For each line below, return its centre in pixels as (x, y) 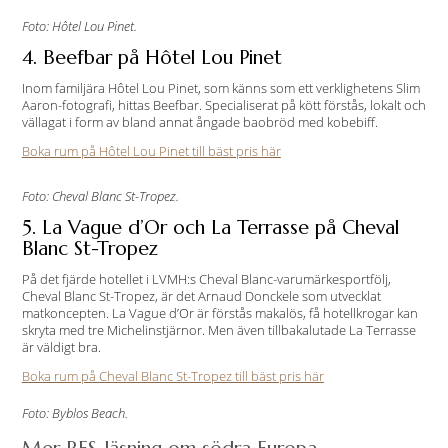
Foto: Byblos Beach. (74, 413)
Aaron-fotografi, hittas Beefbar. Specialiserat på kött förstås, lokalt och (223, 105)
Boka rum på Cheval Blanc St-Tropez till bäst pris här (172, 376)
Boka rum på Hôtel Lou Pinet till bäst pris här (151, 151)
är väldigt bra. (61, 347)
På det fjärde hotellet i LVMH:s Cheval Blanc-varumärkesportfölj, (206, 279)
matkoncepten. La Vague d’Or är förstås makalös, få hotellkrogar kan (219, 313)
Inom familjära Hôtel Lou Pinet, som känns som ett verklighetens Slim (220, 88)
